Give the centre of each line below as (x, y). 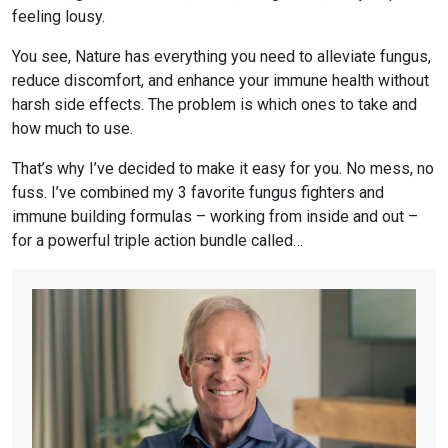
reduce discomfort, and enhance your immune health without (220, 80)
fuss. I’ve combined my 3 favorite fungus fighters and (198, 192)
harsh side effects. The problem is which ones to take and (214, 104)
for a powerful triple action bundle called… (157, 240)
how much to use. (72, 128)
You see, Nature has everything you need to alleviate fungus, (221, 56)
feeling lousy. (58, 16)
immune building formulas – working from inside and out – (215, 216)
